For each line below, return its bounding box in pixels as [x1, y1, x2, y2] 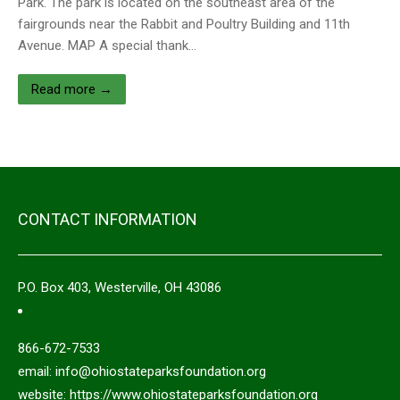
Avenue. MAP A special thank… [18, 37, 196, 54]
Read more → [31, 81, 112, 97]
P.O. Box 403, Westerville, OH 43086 [18, 279, 221, 296]
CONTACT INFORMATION [18, 210, 197, 229]
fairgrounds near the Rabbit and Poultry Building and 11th [18, 16, 350, 32]
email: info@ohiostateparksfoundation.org [18, 363, 266, 379]
